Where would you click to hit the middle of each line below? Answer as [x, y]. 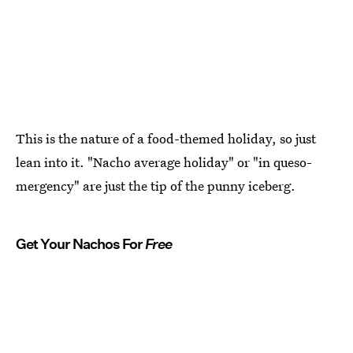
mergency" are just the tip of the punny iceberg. [156, 186]
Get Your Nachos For [80, 244]
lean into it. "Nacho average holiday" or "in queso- [164, 162]
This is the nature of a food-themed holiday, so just [166, 139]
